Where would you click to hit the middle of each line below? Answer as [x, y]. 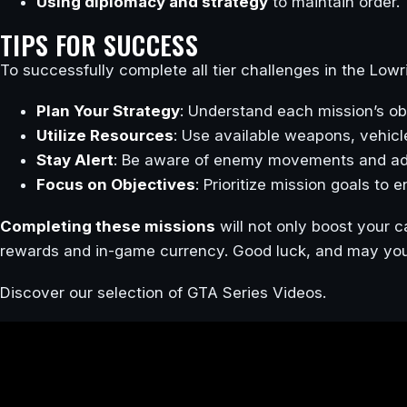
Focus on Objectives [116, 185]
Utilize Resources [105, 136]
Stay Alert [75, 160]
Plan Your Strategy [108, 111]
